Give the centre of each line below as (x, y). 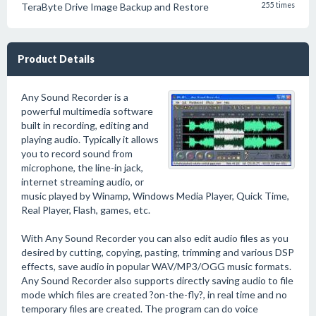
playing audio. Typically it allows (90, 139)
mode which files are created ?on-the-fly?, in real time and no (154, 294)
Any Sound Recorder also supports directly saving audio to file (157, 280)
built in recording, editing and (85, 125)
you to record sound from (77, 153)
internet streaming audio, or (83, 182)
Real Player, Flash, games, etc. (86, 210)
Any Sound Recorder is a (75, 97)
